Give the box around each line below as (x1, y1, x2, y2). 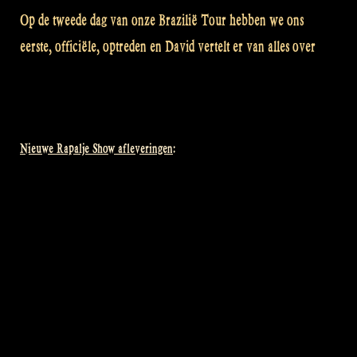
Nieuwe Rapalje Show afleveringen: (20, 140, 175, 156)
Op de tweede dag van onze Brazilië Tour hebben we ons (20, 11, 304, 29)
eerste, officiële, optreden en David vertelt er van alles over (20, 37, 316, 56)
